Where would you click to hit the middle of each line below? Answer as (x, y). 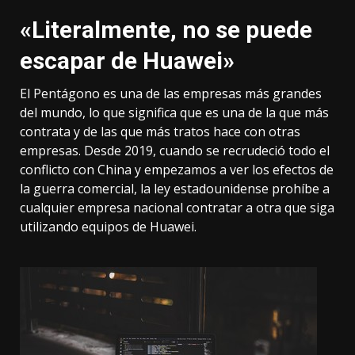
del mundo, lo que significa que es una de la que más (174, 113)
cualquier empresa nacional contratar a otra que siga (177, 208)
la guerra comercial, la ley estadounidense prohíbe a (175, 189)
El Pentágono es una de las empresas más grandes (171, 94)
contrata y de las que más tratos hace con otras (160, 132)
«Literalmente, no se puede (166, 30)
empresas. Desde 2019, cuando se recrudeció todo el (175, 151)
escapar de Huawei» (127, 61)
